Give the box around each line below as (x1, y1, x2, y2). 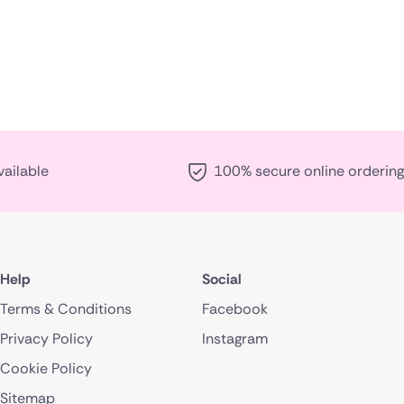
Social (202, 269, 242, 289)
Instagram (202, 328, 268, 348)
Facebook (202, 298, 268, 318)
